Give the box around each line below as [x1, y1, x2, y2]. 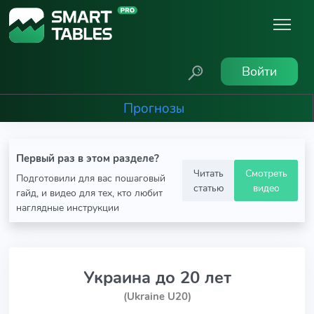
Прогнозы [123, 99, 184, 118]
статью [193, 180, 224, 195]
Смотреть [245, 165, 287, 180]
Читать [193, 165, 224, 180]
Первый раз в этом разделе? [16, 151, 159, 165]
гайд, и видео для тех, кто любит [16, 186, 163, 200]
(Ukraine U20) [123, 289, 191, 303]
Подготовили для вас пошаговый [16, 171, 165, 185]
